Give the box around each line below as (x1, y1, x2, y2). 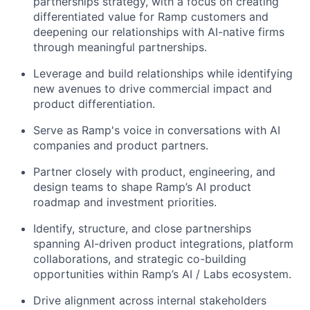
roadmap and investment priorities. (33, 195, 217, 210)
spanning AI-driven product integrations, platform (33, 237, 293, 251)
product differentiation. (33, 97, 155, 111)
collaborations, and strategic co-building (33, 252, 246, 266)
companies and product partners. (33, 138, 208, 153)
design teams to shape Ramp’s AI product (33, 180, 251, 194)
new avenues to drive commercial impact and (33, 82, 272, 96)
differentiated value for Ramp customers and (33, 10, 268, 24)
